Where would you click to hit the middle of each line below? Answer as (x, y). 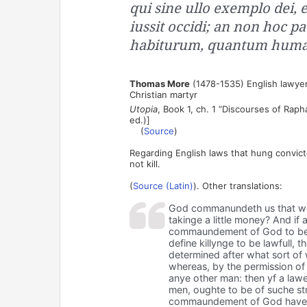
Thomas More (159, 83)
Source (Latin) (163, 185)
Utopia (143, 109)
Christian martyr (163, 94)
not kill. (145, 163)
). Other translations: (237, 185)
